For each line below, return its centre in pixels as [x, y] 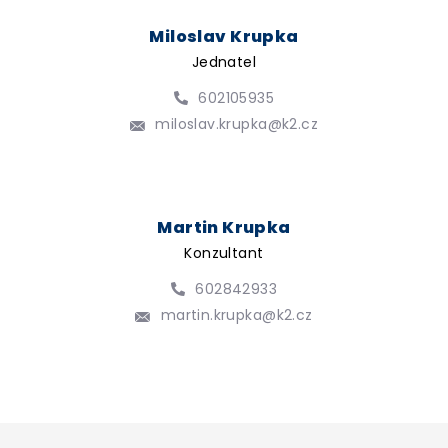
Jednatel [224, 62]
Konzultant [224, 252]
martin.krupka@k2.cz [236, 314]
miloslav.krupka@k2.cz [237, 124]
